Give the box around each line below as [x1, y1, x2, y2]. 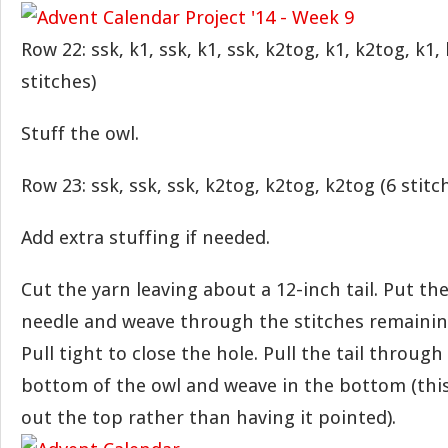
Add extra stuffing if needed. [21, 226, 270, 249]
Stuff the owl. [21, 122, 139, 145]
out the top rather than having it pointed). [21, 406, 396, 429]
